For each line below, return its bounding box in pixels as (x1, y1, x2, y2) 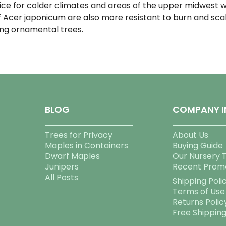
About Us (172, 129, 208, 141)
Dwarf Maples (45, 150, 100, 162)
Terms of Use (172, 185, 225, 197)
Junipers (45, 160, 79, 173)
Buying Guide (172, 139, 223, 151)
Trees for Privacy (45, 129, 113, 141)
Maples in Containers (45, 139, 129, 151)
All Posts (45, 171, 79, 183)
